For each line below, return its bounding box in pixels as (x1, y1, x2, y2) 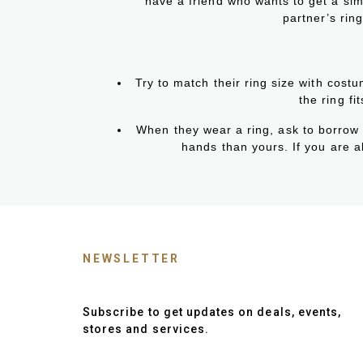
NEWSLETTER (83, 252, 180, 266)
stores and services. (83, 322, 210, 336)
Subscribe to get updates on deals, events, (83, 305, 342, 319)
